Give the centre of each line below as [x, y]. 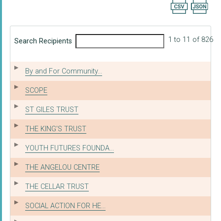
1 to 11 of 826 [191, 40]
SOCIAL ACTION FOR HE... [65, 206]
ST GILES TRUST [52, 110]
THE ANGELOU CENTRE [62, 167]
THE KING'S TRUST [56, 129]
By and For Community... [64, 71]
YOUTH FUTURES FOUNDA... [70, 148]
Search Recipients [43, 41]
